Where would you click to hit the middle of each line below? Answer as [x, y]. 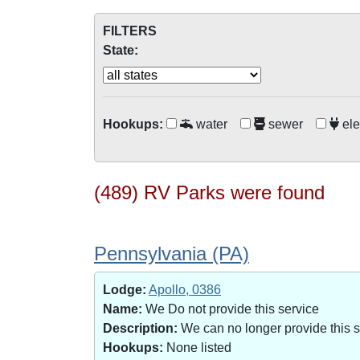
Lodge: [125, 290]
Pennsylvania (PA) [172, 254]
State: [121, 50]
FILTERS [130, 31]
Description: [140, 328]
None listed [197, 348]
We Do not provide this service [231, 309]
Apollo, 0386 [185, 290]
